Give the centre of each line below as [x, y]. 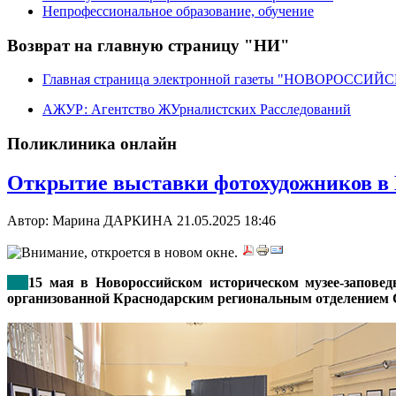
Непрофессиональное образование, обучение [178, 11]
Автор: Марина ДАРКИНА [92, 220]
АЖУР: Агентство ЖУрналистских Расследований [197, 110]
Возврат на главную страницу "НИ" [148, 45]
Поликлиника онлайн [92, 144]
